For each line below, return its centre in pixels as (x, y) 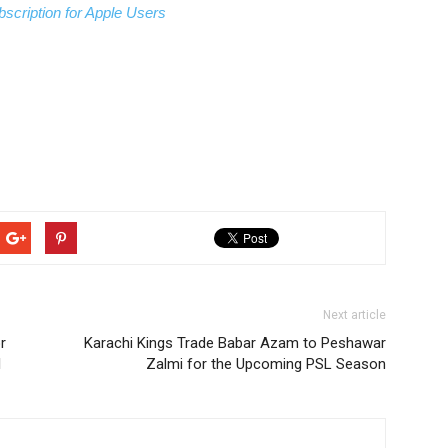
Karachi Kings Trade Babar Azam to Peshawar (235, 343)
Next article (354, 315)
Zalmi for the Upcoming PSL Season (266, 364)
